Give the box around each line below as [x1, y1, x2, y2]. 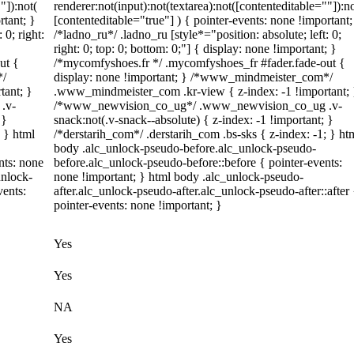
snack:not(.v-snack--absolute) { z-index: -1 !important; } [54, 113, 333, 126]
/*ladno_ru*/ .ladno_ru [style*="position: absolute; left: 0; [54, 28, 341, 41]
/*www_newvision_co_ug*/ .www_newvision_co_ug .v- [54, 99, 342, 112]
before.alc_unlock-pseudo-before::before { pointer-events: [54, 156, 342, 169]
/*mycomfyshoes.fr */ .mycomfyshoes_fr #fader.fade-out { [54, 56, 345, 70]
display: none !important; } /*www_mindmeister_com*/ [54, 70, 333, 84]
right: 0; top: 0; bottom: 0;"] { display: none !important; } [54, 42, 337, 55]
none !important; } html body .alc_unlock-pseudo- [54, 170, 303, 183]
